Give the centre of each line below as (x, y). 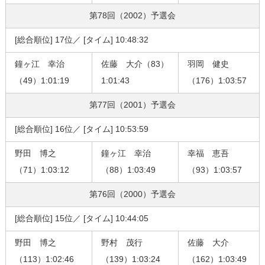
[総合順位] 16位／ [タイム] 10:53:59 (81, 129)
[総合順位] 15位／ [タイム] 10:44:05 (81, 219)
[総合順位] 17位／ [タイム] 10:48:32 (81, 40)
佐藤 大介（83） (135, 64)
